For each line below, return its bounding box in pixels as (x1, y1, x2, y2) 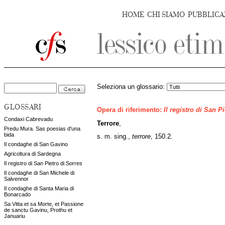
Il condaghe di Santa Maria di (4, 185, 74, 191)
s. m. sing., (97, 133, 132, 141)
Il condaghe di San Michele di (4, 170, 74, 176)
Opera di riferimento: (97, 106, 164, 114)
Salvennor (4, 176, 29, 182)
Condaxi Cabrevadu (4, 116, 53, 122)
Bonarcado (4, 191, 31, 197)
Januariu (4, 213, 25, 219)
